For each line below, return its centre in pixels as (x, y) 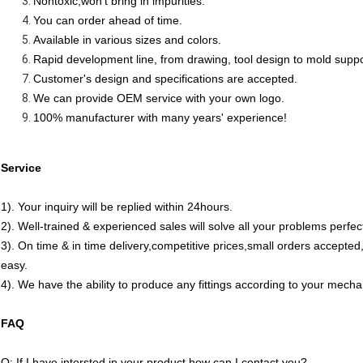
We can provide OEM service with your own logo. (159, 98)
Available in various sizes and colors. (127, 40)
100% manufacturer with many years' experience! (160, 118)
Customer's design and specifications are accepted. (165, 79)
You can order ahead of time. (108, 21)
